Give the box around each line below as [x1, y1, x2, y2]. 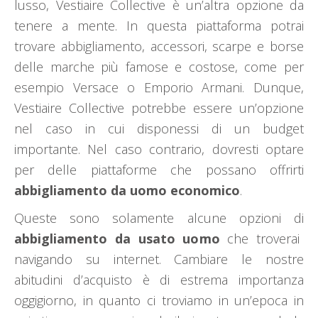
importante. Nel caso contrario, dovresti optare [14, 141, 304, 158]
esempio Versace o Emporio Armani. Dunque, [14, 79, 304, 97]
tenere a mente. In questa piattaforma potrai [14, 17, 304, 35]
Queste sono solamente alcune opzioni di [14, 209, 304, 227]
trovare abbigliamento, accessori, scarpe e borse [14, 38, 304, 55]
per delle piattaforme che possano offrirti [14, 161, 304, 179]
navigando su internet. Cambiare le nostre [14, 251, 304, 268]
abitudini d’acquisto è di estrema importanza [14, 271, 304, 289]
